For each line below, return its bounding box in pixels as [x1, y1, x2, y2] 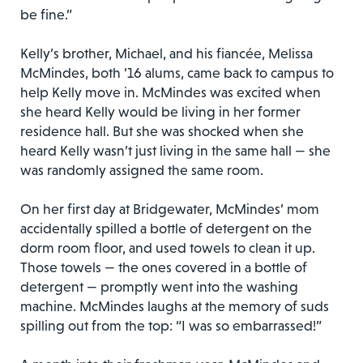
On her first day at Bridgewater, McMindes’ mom [20, 200, 319, 217]
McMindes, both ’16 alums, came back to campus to [20, 64, 334, 81]
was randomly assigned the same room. [20, 161, 263, 178]
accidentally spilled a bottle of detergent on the [20, 220, 312, 237]
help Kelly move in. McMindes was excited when [20, 83, 321, 100]
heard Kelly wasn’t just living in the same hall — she [20, 142, 331, 159]
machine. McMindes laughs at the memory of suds [20, 297, 329, 314]
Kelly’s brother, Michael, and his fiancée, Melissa [20, 45, 313, 62]
